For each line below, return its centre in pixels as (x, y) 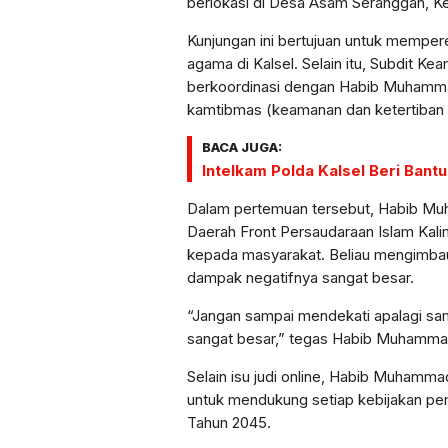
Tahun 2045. (229, 423)
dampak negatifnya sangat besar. (300, 278)
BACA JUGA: (242, 147)
